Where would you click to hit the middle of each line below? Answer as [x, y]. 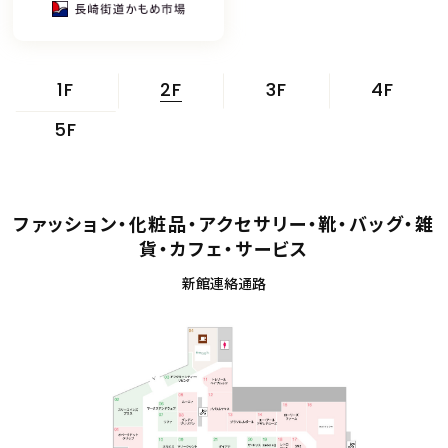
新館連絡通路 [224, 283]
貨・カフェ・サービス [224, 248]
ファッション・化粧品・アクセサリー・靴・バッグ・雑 [224, 223]
